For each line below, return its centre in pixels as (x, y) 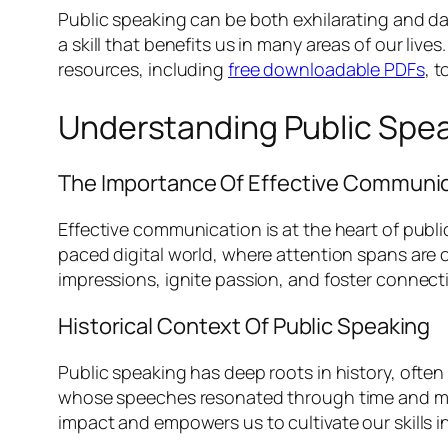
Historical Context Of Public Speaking (244, 326)
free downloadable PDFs (326, 69)
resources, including (143, 69)
